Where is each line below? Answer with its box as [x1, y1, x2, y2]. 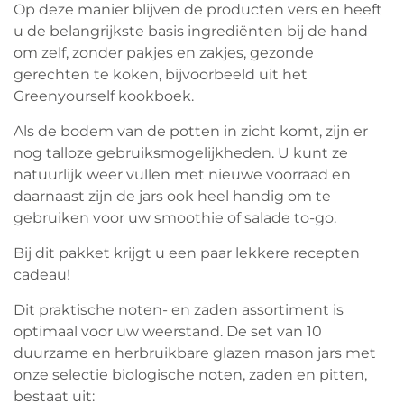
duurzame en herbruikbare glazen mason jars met [14, 344, 376, 363]
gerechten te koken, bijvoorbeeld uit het [14, 66, 308, 84]
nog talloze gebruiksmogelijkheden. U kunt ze [14, 144, 348, 162]
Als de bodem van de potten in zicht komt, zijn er [14, 123, 368, 141]
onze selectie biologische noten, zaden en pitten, [14, 366, 367, 384]
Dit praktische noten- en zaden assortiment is [14, 301, 344, 319]
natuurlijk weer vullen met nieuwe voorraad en [14, 166, 351, 184]
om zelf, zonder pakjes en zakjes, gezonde [14, 44, 314, 62]
